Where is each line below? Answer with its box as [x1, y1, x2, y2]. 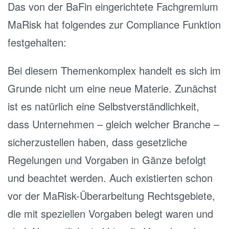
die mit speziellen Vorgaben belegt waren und [8, 206, 213, 221]
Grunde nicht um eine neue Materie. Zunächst [8, 81, 217, 96]
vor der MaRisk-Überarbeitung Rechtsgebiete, [8, 188, 215, 203]
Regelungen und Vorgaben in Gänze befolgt [8, 152, 206, 167]
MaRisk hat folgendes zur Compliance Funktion [8, 17, 221, 32]
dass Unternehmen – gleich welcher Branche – [8, 117, 219, 131]
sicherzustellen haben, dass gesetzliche [8, 134, 187, 149]
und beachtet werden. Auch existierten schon [8, 170, 213, 185]
